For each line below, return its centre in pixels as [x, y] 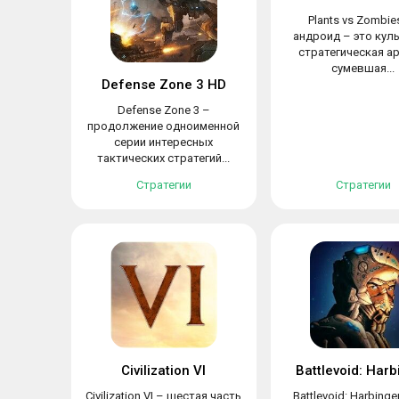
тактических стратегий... [164, 158]
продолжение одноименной [164, 126]
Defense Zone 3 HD [163, 85]
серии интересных [164, 142]
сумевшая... [363, 68]
